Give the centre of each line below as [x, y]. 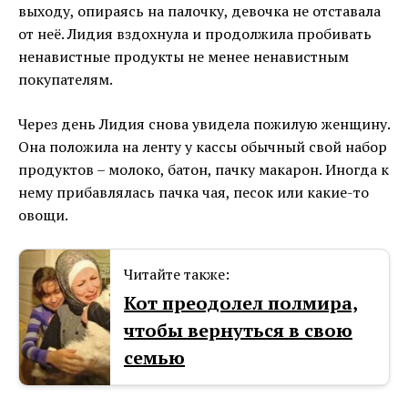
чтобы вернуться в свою [238, 331]
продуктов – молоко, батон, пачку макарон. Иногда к [204, 170]
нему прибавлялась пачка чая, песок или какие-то [194, 193]
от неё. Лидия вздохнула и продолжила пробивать [195, 34]
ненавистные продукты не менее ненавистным [184, 57]
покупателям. [66, 80]
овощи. [43, 215]
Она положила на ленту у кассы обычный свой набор [203, 147]
